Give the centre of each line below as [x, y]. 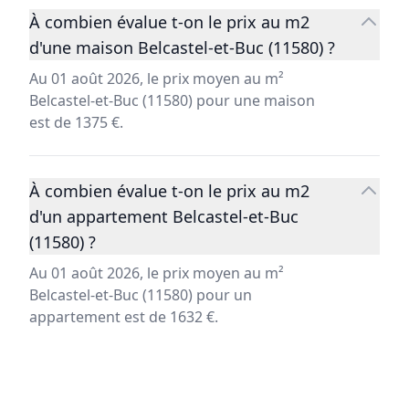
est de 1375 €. [76, 123]
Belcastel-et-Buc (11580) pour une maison [172, 101]
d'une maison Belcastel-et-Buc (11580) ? [182, 48]
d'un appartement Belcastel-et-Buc [164, 217]
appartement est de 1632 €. [124, 317]
